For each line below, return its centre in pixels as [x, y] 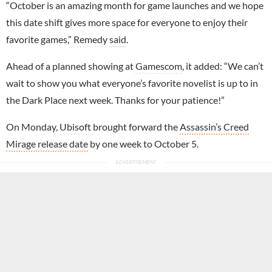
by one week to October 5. [143, 143]
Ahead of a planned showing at [71, 66]
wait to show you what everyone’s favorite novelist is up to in [132, 83]
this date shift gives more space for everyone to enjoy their [127, 22]
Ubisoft [75, 126]
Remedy [90, 39]
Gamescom [159, 66]
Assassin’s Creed [214, 126]
